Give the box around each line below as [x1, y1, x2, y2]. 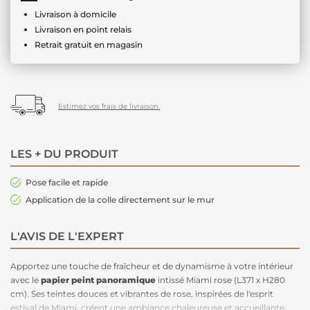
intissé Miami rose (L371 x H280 [156, 274, 285, 285]
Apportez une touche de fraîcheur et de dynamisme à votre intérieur [10, 260, 293, 271]
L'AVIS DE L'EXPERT [10, 229, 124, 243]
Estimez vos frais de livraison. [58, 101, 160, 111]
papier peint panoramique [41, 274, 156, 285]
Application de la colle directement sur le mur [26, 194, 215, 205]
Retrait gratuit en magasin [35, 39, 143, 50]
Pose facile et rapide [26, 176, 108, 188]
